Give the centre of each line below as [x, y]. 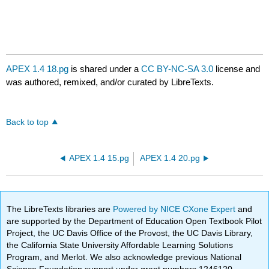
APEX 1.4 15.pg [99, 159]
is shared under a [105, 69]
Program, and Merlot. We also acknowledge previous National [124, 257]
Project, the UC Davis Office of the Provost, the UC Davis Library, [130, 233]
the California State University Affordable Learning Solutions [120, 245]
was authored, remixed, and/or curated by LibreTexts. [110, 82]
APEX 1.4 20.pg [170, 159]
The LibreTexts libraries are [60, 209]
